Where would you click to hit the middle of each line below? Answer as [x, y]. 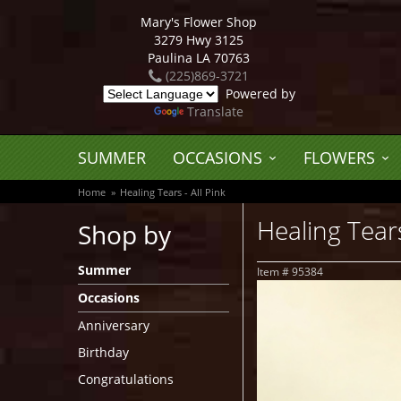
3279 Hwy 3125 [199, 40]
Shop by [124, 235]
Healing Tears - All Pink [173, 192]
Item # [274, 272]
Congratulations [126, 379]
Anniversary [114, 325]
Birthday [103, 352]
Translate [215, 111]
